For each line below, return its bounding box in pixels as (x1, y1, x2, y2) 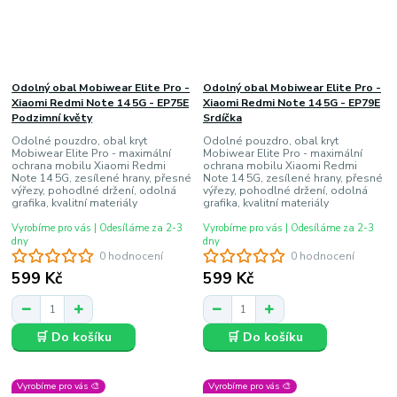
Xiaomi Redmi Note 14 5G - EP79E (202, 95, 380, 110)
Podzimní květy (12, 110, 93, 125)
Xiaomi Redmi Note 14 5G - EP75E (12, 95, 190, 110)
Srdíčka (202, 110, 242, 125)
